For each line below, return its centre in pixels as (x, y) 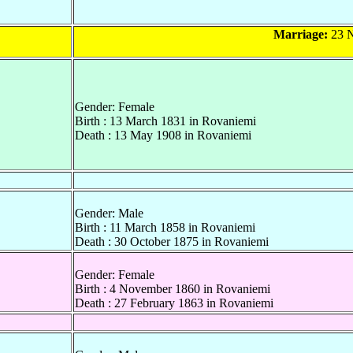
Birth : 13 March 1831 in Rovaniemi (165, 121)
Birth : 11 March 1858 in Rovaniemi (165, 228)
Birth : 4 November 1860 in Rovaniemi (173, 289)
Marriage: (300, 35)
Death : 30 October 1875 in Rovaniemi (172, 242)
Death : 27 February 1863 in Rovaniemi (174, 303)
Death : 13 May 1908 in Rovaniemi (163, 136)
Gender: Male (109, 214)
